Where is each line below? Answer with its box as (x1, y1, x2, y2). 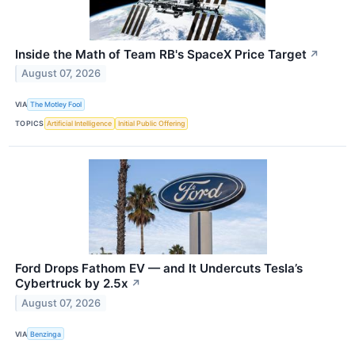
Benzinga (30, 329, 62, 338)
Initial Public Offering (117, 119, 185, 128)
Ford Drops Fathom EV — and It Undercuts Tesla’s (15, 261, 303, 277)
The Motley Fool (30, 100, 82, 109)
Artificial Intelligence (47, 119, 113, 128)
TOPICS (15, 119, 44, 128)
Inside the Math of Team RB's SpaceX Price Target (15, 46, 307, 62)
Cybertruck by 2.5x (15, 276, 128, 292)
